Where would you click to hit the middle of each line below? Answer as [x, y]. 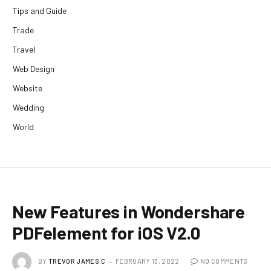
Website [28, 88]
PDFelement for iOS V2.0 [106, 233]
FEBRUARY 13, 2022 [147, 261]
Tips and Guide [40, 11]
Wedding [28, 108]
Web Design [34, 69]
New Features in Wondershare [129, 212]
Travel [24, 50]
